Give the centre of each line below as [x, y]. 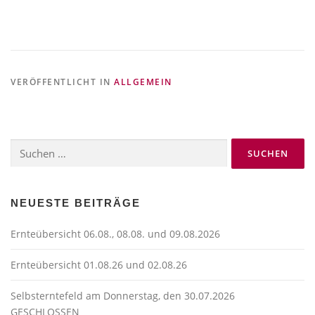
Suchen [24, 145]
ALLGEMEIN [143, 82]
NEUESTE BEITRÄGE [76, 202]
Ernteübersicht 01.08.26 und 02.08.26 [99, 264]
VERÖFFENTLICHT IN [62, 82]
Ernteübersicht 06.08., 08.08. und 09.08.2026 [115, 233]
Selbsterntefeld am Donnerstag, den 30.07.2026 [123, 295]
